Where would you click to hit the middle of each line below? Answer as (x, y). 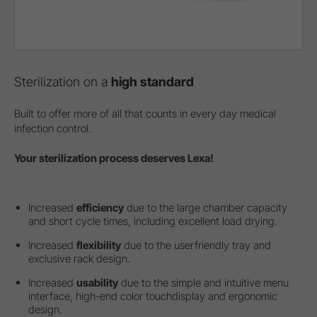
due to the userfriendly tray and (196, 245)
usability (97, 282)
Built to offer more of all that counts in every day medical (145, 113)
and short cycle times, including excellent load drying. (153, 221)
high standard (152, 81)
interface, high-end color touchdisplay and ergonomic (153, 296)
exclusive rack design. (79, 258)
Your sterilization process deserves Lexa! (114, 158)
